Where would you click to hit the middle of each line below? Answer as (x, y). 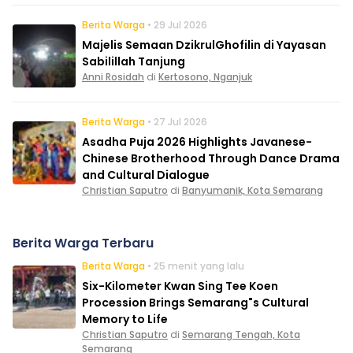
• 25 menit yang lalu (196, 266)
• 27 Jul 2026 (177, 122)
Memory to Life (125, 320)
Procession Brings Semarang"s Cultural (195, 303)
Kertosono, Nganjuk (205, 77)
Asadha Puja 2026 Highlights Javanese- (197, 142)
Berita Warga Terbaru (83, 243)
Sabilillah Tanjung (134, 62)
